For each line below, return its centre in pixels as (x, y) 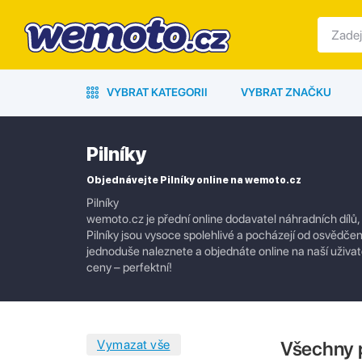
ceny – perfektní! (129, 268)
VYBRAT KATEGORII (156, 93)
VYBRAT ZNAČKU (286, 93)
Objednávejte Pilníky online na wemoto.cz (194, 181)
